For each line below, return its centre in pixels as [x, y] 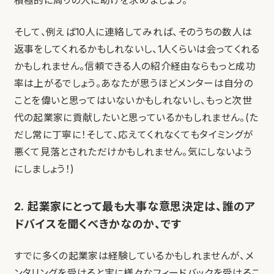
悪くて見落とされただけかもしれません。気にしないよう [133, 152]
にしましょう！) [44, 169]
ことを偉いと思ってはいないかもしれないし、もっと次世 [133, 101]
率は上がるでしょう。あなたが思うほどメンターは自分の [133, 84]
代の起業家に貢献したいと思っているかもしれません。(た [136, 118]
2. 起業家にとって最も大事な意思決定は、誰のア [135, 206]
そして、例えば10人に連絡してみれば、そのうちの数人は [133, 32]
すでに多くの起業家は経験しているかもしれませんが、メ [134, 256]
